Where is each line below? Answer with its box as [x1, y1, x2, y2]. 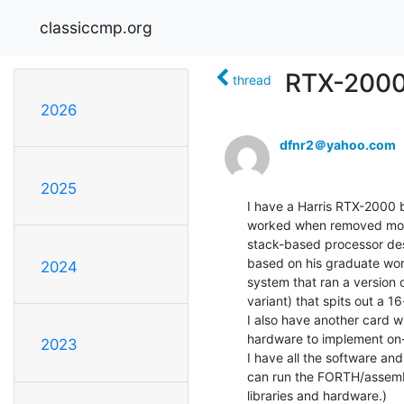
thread [233, 71, 271, 87]
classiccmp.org [40, 17, 152, 37]
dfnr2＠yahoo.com [280, 136, 396, 152]
